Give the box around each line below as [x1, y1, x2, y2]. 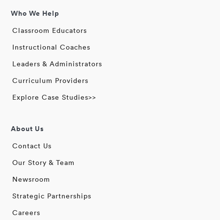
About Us [11, 124, 44, 134]
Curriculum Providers [12, 76, 89, 85]
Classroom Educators [12, 26, 87, 35]
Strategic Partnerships [12, 192, 92, 201]
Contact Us [12, 141, 52, 151]
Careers [12, 208, 41, 218]
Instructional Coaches [12, 42, 91, 52]
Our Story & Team [12, 158, 75, 167]
